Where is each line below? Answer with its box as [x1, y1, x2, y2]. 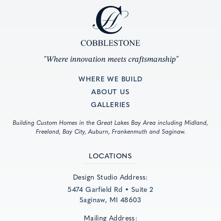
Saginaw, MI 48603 [79, 194, 142, 204]
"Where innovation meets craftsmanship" [43, 55, 178, 64]
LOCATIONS [88, 150, 133, 160]
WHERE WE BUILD [78, 73, 143, 83]
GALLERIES [90, 99, 131, 109]
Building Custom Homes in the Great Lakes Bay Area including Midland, [13, 118, 208, 126]
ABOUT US [91, 86, 130, 96]
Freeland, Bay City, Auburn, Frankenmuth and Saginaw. [36, 127, 185, 135]
